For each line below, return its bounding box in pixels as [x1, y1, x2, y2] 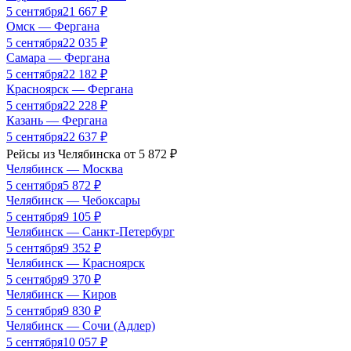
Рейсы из [6, 147, 55, 161]
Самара [6, 50, 45, 64]
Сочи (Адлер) [82, 318, 155, 332]
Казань [6, 113, 43, 127]
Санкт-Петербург [82, 224, 175, 238]
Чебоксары [82, 193, 140, 207]
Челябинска [58, 147, 121, 161]
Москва [82, 161, 123, 175]
